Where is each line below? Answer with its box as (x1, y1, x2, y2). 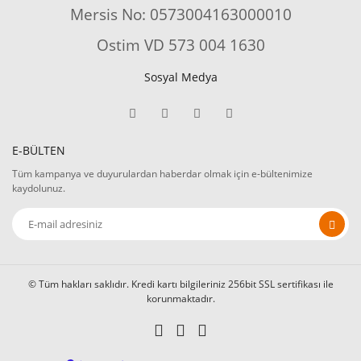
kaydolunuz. (12, 181, 65, 195)
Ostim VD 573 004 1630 (96, 35, 265, 55)
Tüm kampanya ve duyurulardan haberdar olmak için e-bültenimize (12, 167, 313, 180)
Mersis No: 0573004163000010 (69, 4, 292, 24)
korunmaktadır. (146, 292, 215, 305)
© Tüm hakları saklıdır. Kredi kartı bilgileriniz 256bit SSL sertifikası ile (27, 277, 334, 291)
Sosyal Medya (143, 69, 218, 85)
